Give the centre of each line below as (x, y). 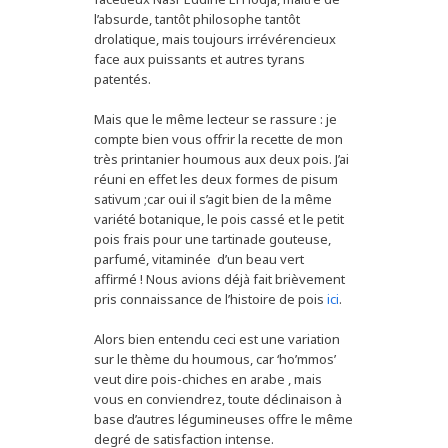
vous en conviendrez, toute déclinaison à (218, 399)
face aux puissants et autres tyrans (199, 59)
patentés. (122, 79)
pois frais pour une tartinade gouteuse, (212, 239)
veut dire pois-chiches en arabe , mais (208, 379)
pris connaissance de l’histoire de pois (210, 299)
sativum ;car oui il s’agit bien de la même (213, 199)
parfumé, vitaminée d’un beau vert (199, 259)
